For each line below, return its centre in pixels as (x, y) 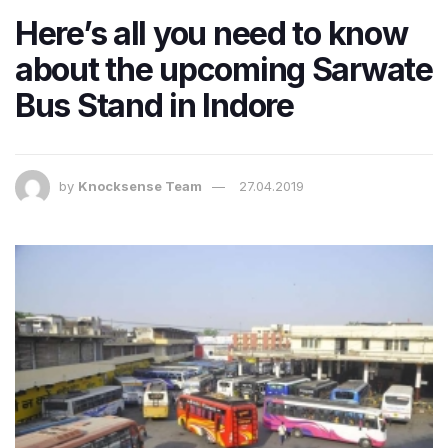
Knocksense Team (140, 185)
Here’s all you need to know (211, 33)
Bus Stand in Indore (154, 105)
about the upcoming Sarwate (224, 69)
